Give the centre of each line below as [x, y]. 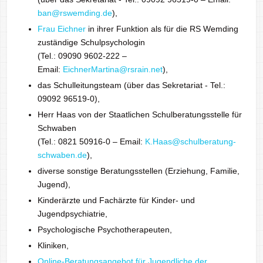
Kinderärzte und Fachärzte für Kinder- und [116, 200]
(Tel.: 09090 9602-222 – [82, 56]
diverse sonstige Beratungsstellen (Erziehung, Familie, [139, 171]
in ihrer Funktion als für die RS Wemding [162, 29]
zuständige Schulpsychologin [91, 42]
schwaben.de [62, 155]
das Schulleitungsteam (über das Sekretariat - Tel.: [131, 85]
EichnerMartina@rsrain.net [113, 69]
